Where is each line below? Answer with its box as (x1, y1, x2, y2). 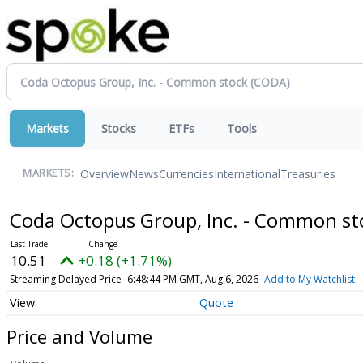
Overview (80, 165, 129, 181)
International (214, 165, 280, 181)
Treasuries (280, 165, 335, 181)
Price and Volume (6, 323, 152, 348)
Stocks (101, 121, 136, 136)
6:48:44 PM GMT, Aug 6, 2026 (126, 272, 258, 286)
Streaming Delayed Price (9, 272, 122, 286)
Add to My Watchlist (263, 272, 355, 286)
